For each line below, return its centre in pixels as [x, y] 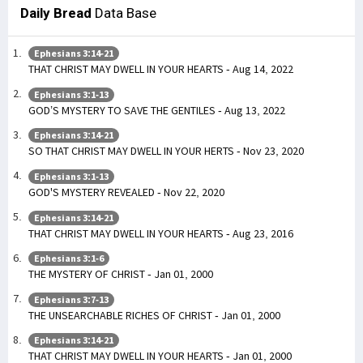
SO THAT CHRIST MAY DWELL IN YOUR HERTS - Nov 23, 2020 [166, 151]
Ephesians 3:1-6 [69, 258]
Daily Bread [56, 13]
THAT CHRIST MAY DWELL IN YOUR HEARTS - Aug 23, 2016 [161, 233]
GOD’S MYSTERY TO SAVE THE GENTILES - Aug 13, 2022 [157, 110]
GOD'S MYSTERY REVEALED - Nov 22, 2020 [126, 192]
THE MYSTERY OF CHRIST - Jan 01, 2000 [121, 274]
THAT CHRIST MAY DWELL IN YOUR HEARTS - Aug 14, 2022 [161, 69]
